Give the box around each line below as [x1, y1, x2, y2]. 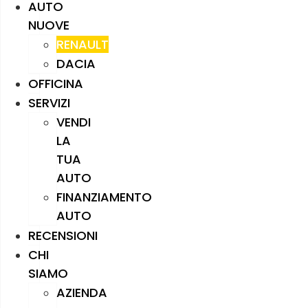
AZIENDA [56, 283, 107, 301]
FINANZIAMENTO [56, 188, 152, 206]
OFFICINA [28, 74, 83, 92]
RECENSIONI [28, 226, 98, 244]
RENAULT [56, 35, 109, 53]
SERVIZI [28, 93, 70, 111]
